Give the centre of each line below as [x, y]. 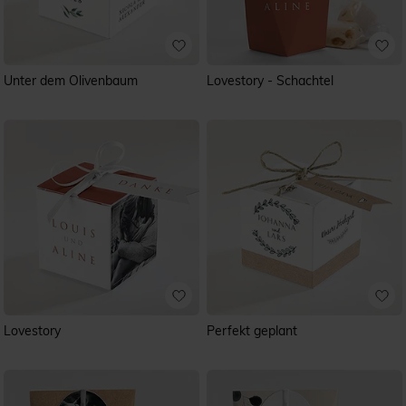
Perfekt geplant [252, 331]
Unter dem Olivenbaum [71, 81]
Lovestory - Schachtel [270, 81]
